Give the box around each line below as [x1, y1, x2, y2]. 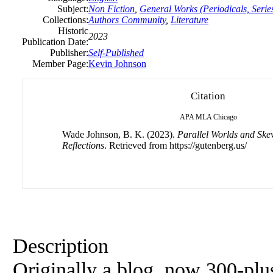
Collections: [43, 15, 88, 25]
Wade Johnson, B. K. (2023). [62, 129, 177, 140]
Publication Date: [22, 37, 88, 47]
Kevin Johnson [88, 58, 146, 69]
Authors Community [88, 15, 166, 25]
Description [13, 234, 108, 257]
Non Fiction [88, 4, 135, 14]
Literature [171, 15, 208, 25]
